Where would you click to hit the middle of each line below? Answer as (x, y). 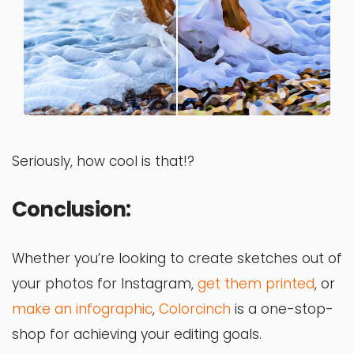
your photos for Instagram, (105, 284)
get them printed (256, 284)
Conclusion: (72, 210)
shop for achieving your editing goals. (137, 335)
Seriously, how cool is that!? (103, 162)
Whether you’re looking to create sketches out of (177, 259)
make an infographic (82, 309)
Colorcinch (195, 309)
